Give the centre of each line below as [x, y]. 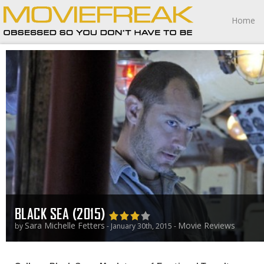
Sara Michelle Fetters [65, 225]
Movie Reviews [207, 225]
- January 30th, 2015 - [141, 226]
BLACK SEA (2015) [62, 214]
